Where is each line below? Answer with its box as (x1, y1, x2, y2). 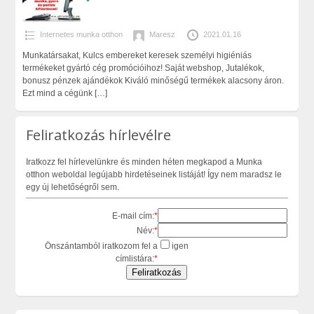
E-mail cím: (112, 210, 155, 221)
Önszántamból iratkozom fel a (45, 240, 158, 251)
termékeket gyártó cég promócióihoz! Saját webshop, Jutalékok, (22, 63, 264, 74)
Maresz (149, 30, 175, 39)
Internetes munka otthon (39, 30, 123, 39)
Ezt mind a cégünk (22, 88, 95, 99)
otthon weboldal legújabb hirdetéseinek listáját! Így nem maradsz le (26, 169, 282, 179)
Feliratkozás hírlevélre (26, 125, 172, 144)
